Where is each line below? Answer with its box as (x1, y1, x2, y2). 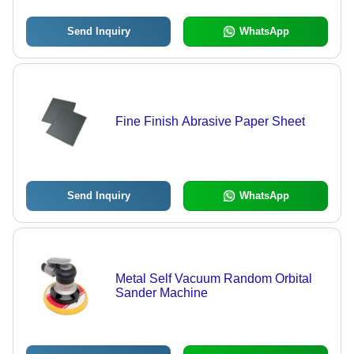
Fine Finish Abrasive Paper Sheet (115, 115, 305, 129)
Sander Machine (115, 286, 208, 300)
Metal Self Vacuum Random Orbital (115, 272, 312, 286)
